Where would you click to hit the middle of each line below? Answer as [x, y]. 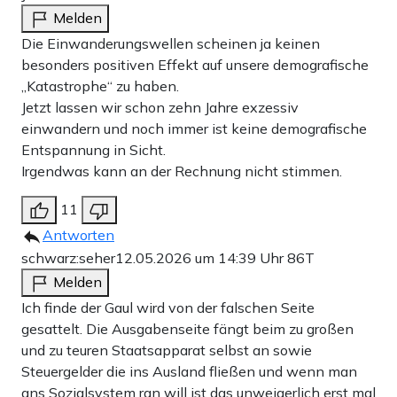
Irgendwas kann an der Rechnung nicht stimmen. [182, 171]
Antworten [78, 234]
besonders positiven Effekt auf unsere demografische [195, 64]
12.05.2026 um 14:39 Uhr [201, 257]
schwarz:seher [68, 257]
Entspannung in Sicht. [93, 149]
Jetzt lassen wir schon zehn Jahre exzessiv [160, 107]
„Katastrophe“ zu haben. [100, 86]
